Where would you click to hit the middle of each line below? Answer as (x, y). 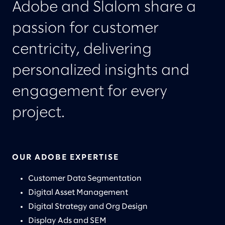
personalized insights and (101, 71)
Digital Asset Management (79, 193)
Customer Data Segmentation (86, 179)
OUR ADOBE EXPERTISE (66, 158)
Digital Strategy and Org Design (89, 207)
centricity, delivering (82, 50)
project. (38, 113)
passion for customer (85, 29)
